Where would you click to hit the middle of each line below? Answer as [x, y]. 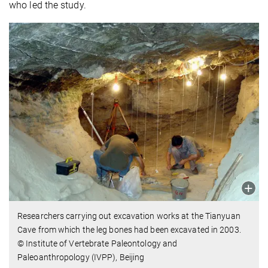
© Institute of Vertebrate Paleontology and [98, 244]
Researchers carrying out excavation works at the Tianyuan [129, 216]
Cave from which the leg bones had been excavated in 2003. [129, 230]
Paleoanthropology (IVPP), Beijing [81, 258]
